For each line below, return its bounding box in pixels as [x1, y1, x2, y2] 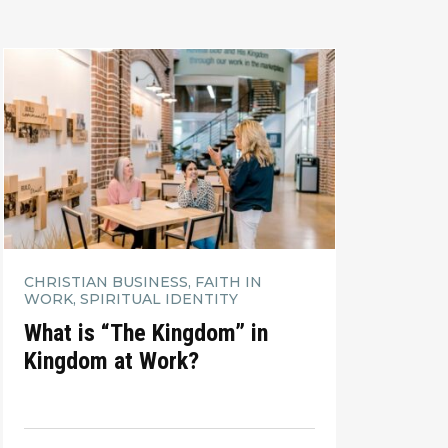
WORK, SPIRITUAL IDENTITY [23, 290, 238, 309]
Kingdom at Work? [23, 346, 199, 375]
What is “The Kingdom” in [23, 318, 268, 347]
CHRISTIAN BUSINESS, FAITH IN [23, 273, 262, 292]
